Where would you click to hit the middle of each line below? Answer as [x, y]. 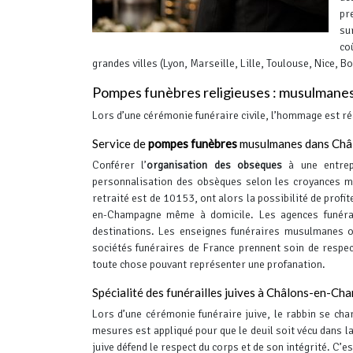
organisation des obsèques [214, 165]
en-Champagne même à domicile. [173, 215]
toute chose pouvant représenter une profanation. [209, 264]
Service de [120, 143]
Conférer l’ [120, 165]
